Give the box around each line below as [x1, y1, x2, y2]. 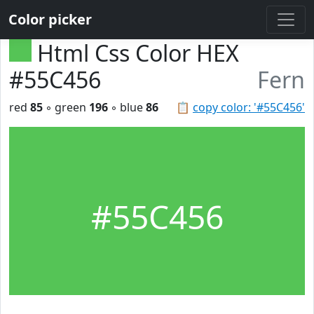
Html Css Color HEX [37, 38, 239, 68]
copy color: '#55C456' [193, 100, 305, 115]
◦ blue [108, 100, 146, 115]
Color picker [8, 10, 92, 29]
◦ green [43, 100, 89, 115]
